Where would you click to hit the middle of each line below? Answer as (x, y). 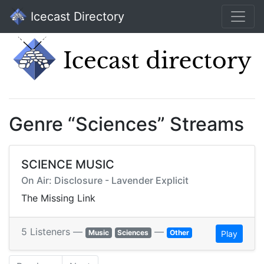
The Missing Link (58, 198)
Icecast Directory (76, 16)
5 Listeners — (53, 232)
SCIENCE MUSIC (68, 165)
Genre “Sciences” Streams (126, 124)
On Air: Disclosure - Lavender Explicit (105, 181)
